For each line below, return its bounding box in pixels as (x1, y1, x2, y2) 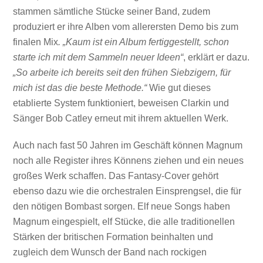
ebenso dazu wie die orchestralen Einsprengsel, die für (13, 186, 242, 197)
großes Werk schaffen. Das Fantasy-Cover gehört (13, 171, 219, 181)
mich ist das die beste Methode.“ (13, 82, 147, 93)
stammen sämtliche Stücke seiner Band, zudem (13, 6, 211, 16)
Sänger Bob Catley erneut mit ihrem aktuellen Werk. (13, 113, 229, 123)
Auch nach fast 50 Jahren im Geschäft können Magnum (13, 140, 243, 151)
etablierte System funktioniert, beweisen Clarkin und (13, 97, 230, 108)
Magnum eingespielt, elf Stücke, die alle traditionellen (13, 217, 235, 227)
